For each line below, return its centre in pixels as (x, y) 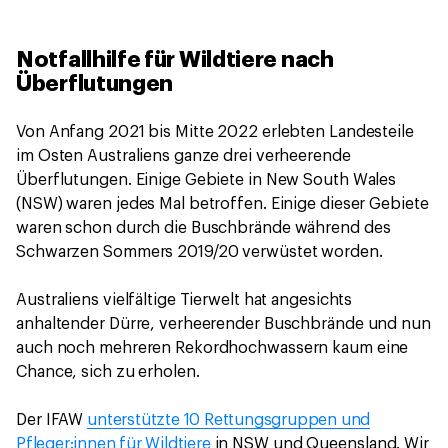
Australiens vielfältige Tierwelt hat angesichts (184, 300)
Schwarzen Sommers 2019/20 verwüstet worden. (199, 252)
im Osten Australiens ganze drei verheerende (183, 156)
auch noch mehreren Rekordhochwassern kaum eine (212, 348)
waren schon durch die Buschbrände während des (203, 228)
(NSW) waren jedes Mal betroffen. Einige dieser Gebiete (222, 204)
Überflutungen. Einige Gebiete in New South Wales (206, 180)
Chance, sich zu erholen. (108, 372)
